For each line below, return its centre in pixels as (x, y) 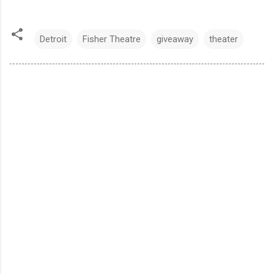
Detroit (53, 39)
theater (224, 39)
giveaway (175, 39)
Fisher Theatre (112, 39)
